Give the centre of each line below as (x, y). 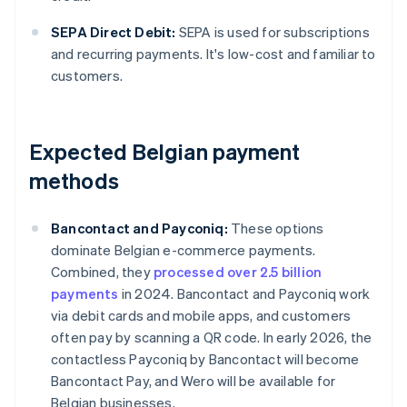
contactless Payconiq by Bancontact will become (205, 359)
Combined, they (102, 272)
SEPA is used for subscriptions (273, 32)
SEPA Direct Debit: (114, 32)
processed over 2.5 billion (238, 272)
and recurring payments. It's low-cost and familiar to (213, 54)
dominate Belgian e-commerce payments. (184, 250)
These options (276, 228)
